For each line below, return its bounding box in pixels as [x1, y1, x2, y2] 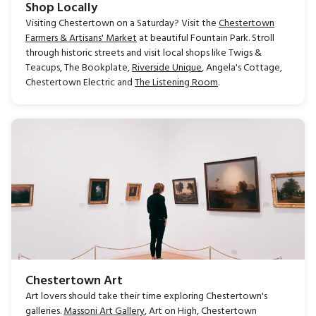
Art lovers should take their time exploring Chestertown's [25, 288, 267, 305]
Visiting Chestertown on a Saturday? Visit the [25, 16, 219, 32]
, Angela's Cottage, [202, 60, 282, 77]
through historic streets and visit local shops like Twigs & [25, 45, 262, 62]
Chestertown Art [25, 271, 123, 292]
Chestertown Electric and [25, 75, 135, 92]
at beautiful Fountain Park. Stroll [137, 30, 274, 47]
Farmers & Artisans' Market [25, 30, 137, 47]
